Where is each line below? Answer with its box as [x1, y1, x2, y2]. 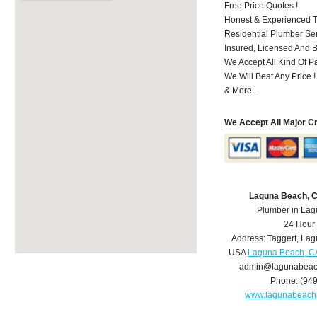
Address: [231, 234, 267, 244]
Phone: [270, 276, 301, 287]
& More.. [224, 85, 257, 96]
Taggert [267, 234, 296, 244]
